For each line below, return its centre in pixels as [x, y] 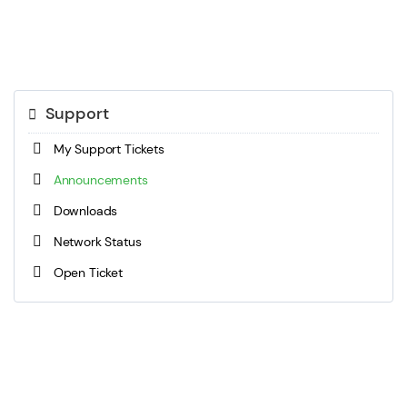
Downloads [82, 211]
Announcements [97, 180]
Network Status [94, 242]
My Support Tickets [105, 149]
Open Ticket [84, 273]
